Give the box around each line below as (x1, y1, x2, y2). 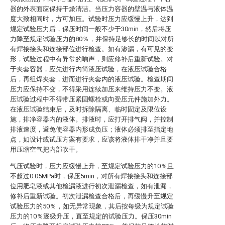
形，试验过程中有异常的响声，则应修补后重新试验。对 (10, 55, 173, 63)
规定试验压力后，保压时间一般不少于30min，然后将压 (10, 25, 171, 33)
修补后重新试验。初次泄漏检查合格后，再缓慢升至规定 (10, 192, 173, 200)
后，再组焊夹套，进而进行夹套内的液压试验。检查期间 (10, 75, 173, 83)
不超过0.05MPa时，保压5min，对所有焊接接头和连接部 (10, 172, 173, 180)
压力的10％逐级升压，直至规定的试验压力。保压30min (10, 212, 172, 220)
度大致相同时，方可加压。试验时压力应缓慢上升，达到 (10, 15, 173, 23)
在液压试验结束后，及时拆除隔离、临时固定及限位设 (10, 105, 167, 113)
